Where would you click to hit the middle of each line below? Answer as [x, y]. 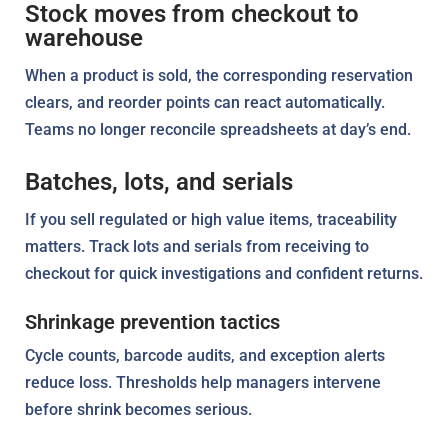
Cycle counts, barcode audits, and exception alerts [205, 355]
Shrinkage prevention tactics [152, 321]
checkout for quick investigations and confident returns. [224, 273]
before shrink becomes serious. [138, 409]
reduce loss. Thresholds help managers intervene [203, 382]
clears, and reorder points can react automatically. [205, 102]
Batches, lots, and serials [159, 181]
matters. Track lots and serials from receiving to [197, 246]
